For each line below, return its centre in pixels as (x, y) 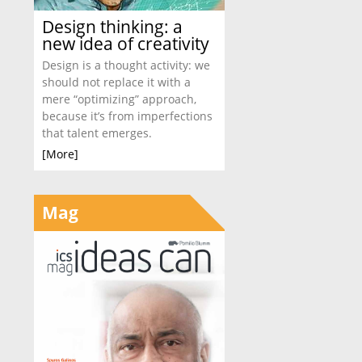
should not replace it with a (116, 82)
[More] (60, 154)
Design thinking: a (112, 27)
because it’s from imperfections (127, 116)
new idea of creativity (126, 44)
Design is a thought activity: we (126, 65)
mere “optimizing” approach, (119, 99)
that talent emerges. (97, 133)
